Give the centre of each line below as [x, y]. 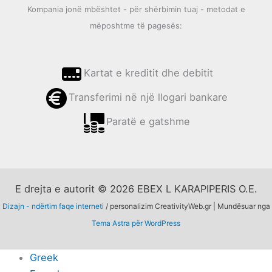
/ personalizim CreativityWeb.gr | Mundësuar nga [187, 206]
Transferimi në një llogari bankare [148, 97]
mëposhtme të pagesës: [136, 25]
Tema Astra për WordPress [136, 223]
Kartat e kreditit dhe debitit [148, 73]
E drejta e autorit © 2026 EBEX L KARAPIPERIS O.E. [136, 189]
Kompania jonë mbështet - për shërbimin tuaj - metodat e [136, 9]
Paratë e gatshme [148, 122]
